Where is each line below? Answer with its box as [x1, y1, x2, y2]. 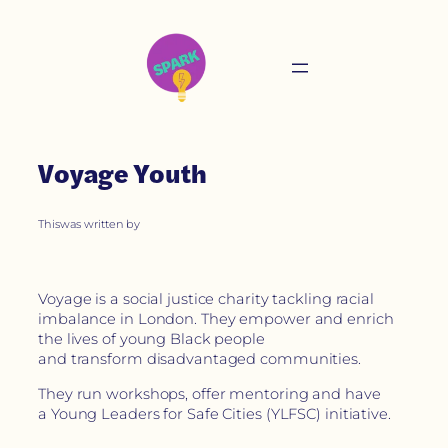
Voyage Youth [38, 155, 207, 193]
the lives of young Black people [38, 330, 265, 349]
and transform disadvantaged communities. [38, 350, 361, 369]
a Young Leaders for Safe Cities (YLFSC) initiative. [38, 404, 391, 423]
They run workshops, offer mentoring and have [38, 384, 381, 403]
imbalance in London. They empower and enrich [38, 310, 394, 329]
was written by [59, 216, 141, 231]
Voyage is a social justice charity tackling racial [38, 290, 374, 309]
